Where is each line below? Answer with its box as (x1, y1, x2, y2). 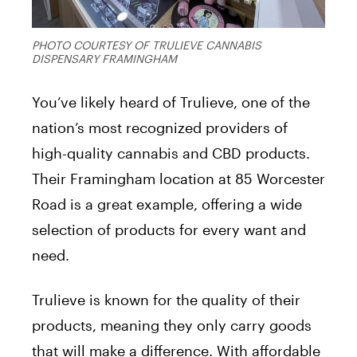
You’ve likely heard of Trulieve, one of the (32, 93, 310, 112)
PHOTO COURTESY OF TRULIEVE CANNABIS (32, 38, 261, 53)
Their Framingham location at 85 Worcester (32, 170, 325, 188)
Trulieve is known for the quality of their (32, 291, 300, 309)
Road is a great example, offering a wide (32, 195, 302, 214)
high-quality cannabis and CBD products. (32, 144, 310, 163)
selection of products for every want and (32, 221, 306, 239)
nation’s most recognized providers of (32, 119, 288, 137)
